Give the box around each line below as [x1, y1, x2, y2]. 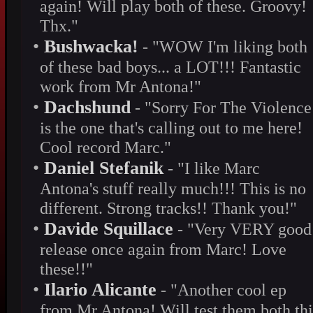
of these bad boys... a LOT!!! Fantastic [40, 57, 301, 76]
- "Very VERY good [173, 219, 312, 238]
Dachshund [44, 96, 131, 117]
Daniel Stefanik [44, 157, 163, 178]
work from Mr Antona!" [40, 77, 201, 96]
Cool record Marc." [40, 138, 171, 156]
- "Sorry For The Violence [131, 98, 312, 117]
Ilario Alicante [44, 279, 156, 300]
